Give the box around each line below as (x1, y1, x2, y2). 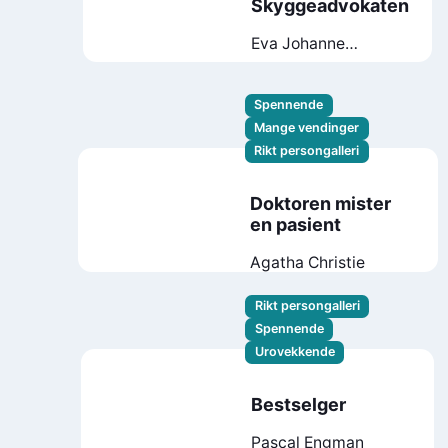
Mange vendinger (254, 120, 360, 136)
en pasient (250, 214, 342, 236)
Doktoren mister (250, 193, 392, 215)
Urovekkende (254, 344, 335, 360)
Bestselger (250, 394, 346, 416)
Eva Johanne (250, 33, 345, 53)
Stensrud (250, 53, 318, 73)
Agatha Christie (250, 253, 366, 273)
